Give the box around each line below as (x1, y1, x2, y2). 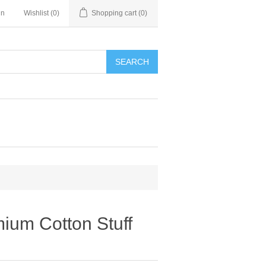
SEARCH (115, 57, 149, 66)
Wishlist (24, 9, 49, 17)
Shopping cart (91, 9, 137, 17)
